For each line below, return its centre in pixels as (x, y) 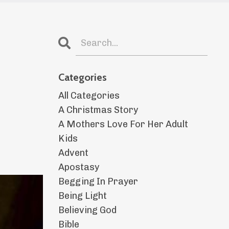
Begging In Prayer (98, 182)
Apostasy (78, 167)
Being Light (82, 196)
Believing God (87, 210)
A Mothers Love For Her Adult (123, 124)
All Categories (89, 96)
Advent (73, 153)
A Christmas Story (98, 110)
